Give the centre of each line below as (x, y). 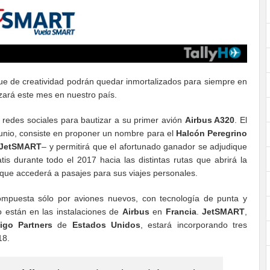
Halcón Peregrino (212, 133)
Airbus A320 (210, 120)
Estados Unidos (106, 225)
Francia (181, 212)
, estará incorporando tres (194, 225)
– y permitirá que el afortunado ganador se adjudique (144, 147)
